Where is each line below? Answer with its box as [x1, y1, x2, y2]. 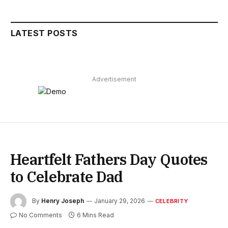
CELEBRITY [155, 197, 188, 205]
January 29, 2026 [94, 196, 145, 205]
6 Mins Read [77, 211, 114, 219]
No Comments [19, 211, 62, 219]
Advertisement [92, 75, 136, 83]
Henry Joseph [41, 196, 84, 205]
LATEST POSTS [11, 27, 78, 38]
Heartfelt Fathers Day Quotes [10, 149, 208, 169]
